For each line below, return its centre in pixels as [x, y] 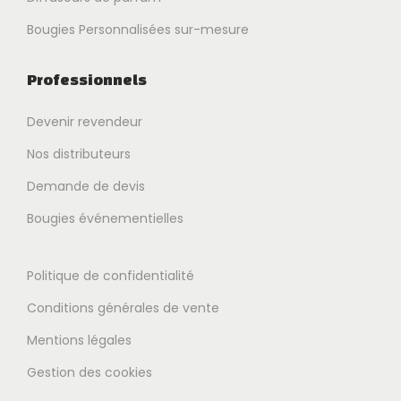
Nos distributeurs [79, 154]
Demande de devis [86, 187]
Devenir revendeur [85, 122]
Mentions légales [79, 341]
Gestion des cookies [90, 373]
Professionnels [87, 80]
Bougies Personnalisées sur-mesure [138, 30]
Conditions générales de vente [123, 308]
